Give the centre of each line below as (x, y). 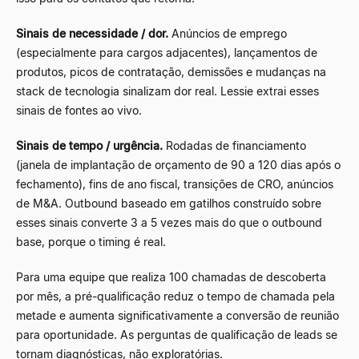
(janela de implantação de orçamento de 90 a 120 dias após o (178, 164)
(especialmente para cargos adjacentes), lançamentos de (167, 52)
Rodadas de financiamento (234, 145)
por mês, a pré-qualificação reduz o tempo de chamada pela (175, 296)
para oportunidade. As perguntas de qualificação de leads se (177, 334)
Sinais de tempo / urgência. (89, 145)
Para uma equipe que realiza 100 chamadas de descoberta (171, 276)
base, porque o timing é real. (91, 241)
